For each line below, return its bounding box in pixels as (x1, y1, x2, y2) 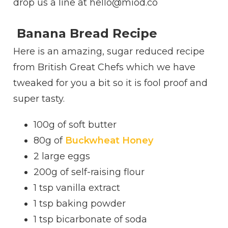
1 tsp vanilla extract (34, 182, 121, 194)
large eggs (42, 151, 91, 162)
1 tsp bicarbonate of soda (34, 214, 148, 225)
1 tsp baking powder (34, 198, 126, 210)
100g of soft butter (34, 119, 117, 131)
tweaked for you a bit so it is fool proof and (13, 77, 208, 89)
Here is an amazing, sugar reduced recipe (13, 46, 205, 58)
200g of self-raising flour (34, 166, 145, 178)
